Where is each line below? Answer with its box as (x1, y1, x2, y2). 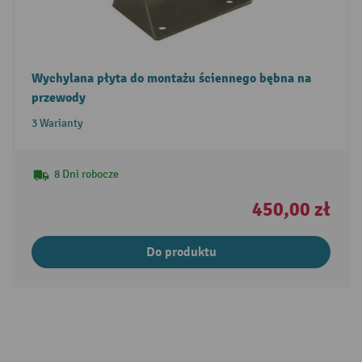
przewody (31, 89, 86, 106)
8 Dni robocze (53, 166, 119, 181)
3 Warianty (31, 116, 83, 130)
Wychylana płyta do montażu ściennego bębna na (31, 69, 311, 86)
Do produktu (145, 243, 217, 260)
